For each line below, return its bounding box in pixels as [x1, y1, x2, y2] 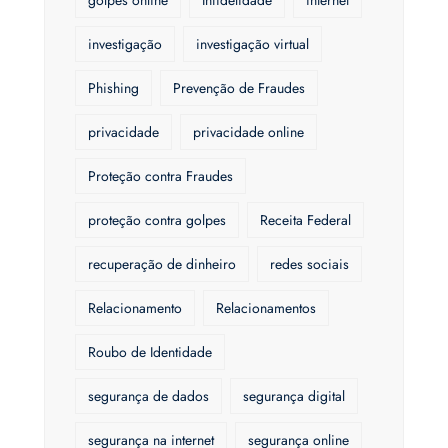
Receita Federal [260, 210, 351, 231]
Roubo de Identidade [88, 342, 212, 363]
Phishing [88, 78, 139, 99]
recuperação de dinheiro [88, 254, 236, 275]
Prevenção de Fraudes [173, 78, 305, 99]
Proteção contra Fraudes [88, 166, 233, 187]
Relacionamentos [216, 298, 316, 319]
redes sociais [270, 254, 349, 275]
